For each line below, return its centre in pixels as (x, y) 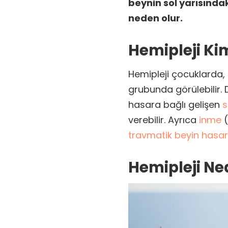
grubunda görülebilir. (176, 89)
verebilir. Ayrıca (164, 120)
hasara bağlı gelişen (175, 104)
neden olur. (155, 18)
